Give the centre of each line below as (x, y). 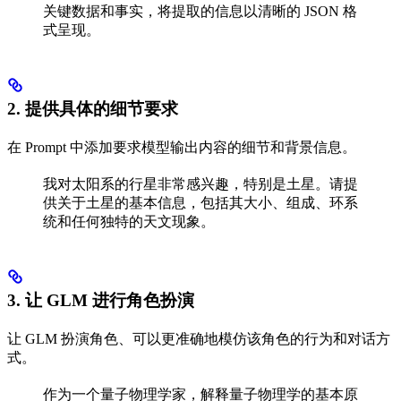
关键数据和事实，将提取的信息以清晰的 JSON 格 (200, 12)
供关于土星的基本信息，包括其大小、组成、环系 (200, 202)
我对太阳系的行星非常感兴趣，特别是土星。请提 (200, 183)
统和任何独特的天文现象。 (129, 221)
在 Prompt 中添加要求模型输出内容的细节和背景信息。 (182, 147)
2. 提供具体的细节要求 (93, 108)
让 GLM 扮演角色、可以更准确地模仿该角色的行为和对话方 (199, 338)
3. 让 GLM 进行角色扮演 (101, 300)
